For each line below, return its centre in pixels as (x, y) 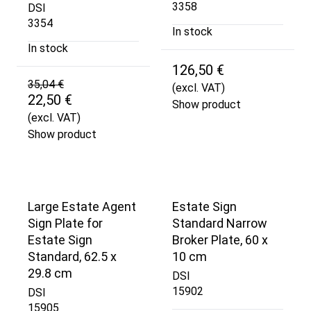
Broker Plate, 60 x (220, 239)
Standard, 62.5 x (72, 256)
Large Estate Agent (82, 206)
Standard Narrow (220, 223)
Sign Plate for (65, 223)
